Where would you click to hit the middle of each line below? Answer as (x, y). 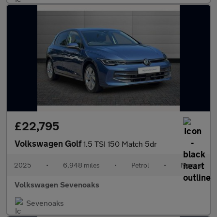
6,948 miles (81, 165)
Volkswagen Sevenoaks (57, 184)
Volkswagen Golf (49, 143)
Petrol (140, 165)
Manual (192, 165)
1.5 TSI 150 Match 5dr (120, 144)
